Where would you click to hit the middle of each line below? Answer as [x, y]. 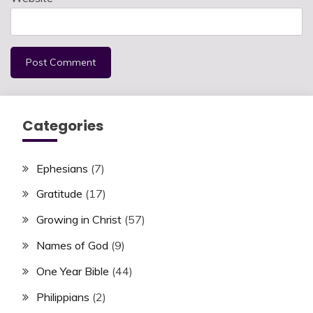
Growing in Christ [79, 220]
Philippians [63, 297]
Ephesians [62, 168]
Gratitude [59, 194]
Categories [63, 125]
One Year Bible [73, 271]
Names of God [72, 245]
